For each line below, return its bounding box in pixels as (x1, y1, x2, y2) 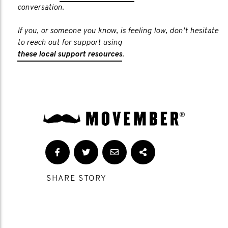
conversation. (17, 4, 64, 12)
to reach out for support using (17, 39, 124, 47)
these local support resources (17, 50, 122, 59)
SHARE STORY (46, 175, 107, 183)
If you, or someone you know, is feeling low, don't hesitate (17, 27, 218, 35)
